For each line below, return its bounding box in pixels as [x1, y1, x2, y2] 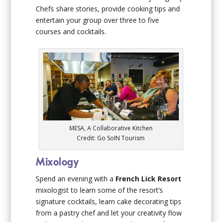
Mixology [36, 154, 79, 168]
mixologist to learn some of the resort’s [36, 185, 164, 195]
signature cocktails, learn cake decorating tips [36, 196, 182, 206]
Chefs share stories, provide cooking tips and [36, 3, 180, 13]
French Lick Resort [115, 173, 182, 183]
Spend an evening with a [36, 173, 116, 183]
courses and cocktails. [36, 26, 107, 36]
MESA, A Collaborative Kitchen [69, 123, 153, 132]
